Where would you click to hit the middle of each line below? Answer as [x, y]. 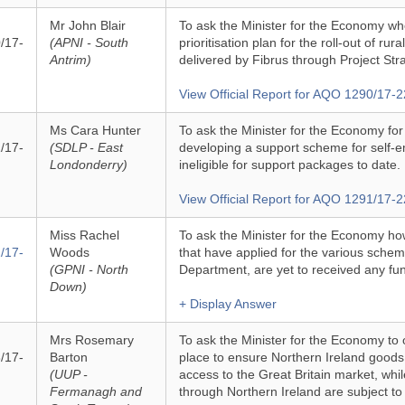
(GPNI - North [89, 269]
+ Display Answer [227, 304]
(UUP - [68, 374]
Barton [68, 357]
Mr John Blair [87, 25]
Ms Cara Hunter [95, 130]
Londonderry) [88, 165]
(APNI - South [89, 42]
